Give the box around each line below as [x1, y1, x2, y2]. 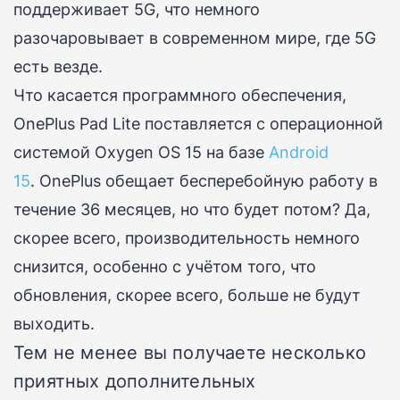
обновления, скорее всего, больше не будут [13, 283, 361, 307]
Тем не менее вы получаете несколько [13, 339, 367, 365]
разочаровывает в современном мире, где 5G [13, 26, 376, 50]
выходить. [13, 312, 95, 336]
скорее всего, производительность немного [13, 226, 360, 250]
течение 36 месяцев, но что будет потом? [13, 197, 340, 221]
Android [269, 140, 329, 164]
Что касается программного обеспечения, [13, 83, 346, 107]
